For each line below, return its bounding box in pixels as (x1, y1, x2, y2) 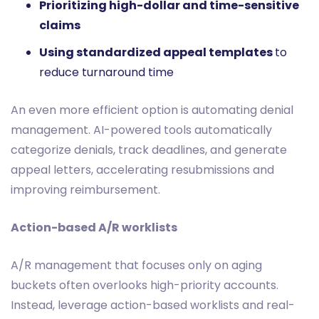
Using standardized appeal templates (39, 43, 275, 61)
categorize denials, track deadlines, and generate (11, 141, 287, 158)
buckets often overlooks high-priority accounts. (11, 276, 278, 293)
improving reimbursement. (11, 181, 160, 198)
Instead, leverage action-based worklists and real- (11, 296, 295, 313)
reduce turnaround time (39, 63, 174, 80)
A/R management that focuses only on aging (11, 256, 262, 273)
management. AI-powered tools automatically (11, 121, 272, 138)
